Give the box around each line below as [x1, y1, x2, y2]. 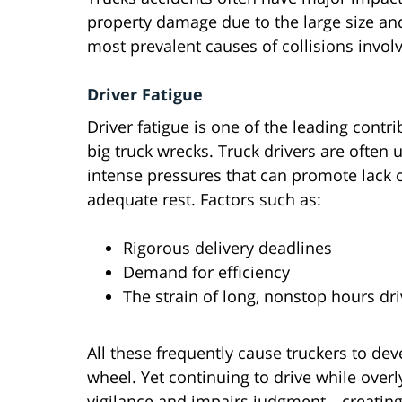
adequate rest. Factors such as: [87, 188, 321, 211]
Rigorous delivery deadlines [123, 237, 332, 259]
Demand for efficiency [123, 261, 290, 284]
